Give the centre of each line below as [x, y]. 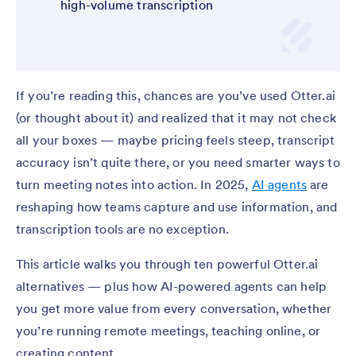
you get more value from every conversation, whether [174, 309]
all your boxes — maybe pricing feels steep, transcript [176, 140]
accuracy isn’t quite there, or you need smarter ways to [178, 163]
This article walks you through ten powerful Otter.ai [167, 264]
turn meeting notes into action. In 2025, [134, 185]
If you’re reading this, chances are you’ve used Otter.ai [176, 96]
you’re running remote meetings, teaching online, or [168, 331]
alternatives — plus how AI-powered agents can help [172, 286]
